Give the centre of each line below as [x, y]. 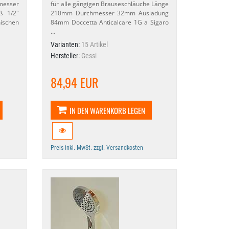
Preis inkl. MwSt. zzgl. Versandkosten [97, 148]
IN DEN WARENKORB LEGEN [108, 110]
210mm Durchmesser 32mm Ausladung [110, 13]
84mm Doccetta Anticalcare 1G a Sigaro [110, 22]
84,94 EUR [75, 82]
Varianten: [66, 44]
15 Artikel [95, 44]
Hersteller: [66, 56]
